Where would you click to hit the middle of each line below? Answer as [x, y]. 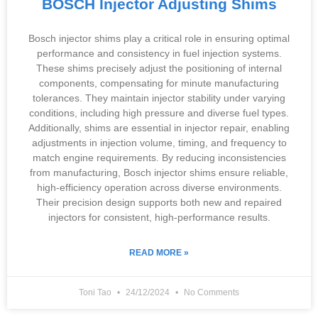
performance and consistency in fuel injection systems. [159, 53]
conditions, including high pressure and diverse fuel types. [159, 113]
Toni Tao [96, 292]
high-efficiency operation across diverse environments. [159, 187]
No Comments [210, 292]
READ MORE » [159, 253]
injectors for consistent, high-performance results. [159, 217]
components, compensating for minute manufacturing [159, 83]
